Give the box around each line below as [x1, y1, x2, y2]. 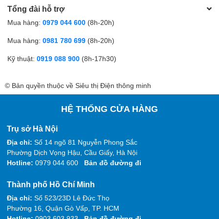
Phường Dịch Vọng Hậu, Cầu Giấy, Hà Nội [7, 148, 137, 157]
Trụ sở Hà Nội [7, 124, 58, 133]
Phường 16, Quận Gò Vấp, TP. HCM [7, 204, 119, 213]
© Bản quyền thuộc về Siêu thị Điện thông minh [5, 81, 151, 90]
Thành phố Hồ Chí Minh [7, 179, 95, 189]
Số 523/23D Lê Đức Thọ [34, 194, 109, 202]
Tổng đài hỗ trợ [7, 4, 65, 14]
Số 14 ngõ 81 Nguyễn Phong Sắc [34, 138, 137, 147]
